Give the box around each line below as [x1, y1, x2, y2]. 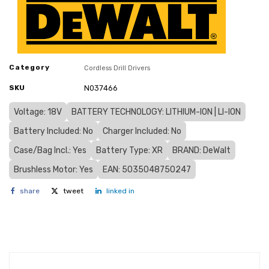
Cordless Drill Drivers [84, 64, 151, 72]
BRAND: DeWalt [172, 145, 231, 156]
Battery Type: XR [96, 145, 163, 156]
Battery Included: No [14, 125, 93, 136]
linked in [106, 186, 134, 195]
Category [9, 62, 50, 71]
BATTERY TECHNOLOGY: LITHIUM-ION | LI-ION [71, 106, 241, 117]
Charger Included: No [103, 125, 181, 136]
